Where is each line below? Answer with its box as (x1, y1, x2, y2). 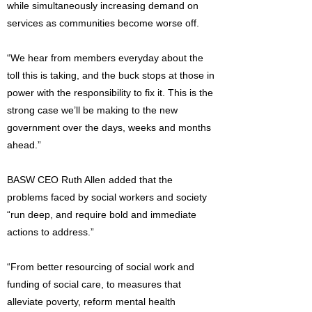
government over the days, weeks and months (7, 122, 211, 133)
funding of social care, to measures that (7, 279, 181, 290)
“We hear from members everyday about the (7, 52, 203, 63)
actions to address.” (7, 226, 94, 237)
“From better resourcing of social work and (7, 261, 194, 272)
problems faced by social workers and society (7, 192, 207, 203)
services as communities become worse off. (7, 17, 199, 29)
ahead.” (7, 139, 41, 150)
